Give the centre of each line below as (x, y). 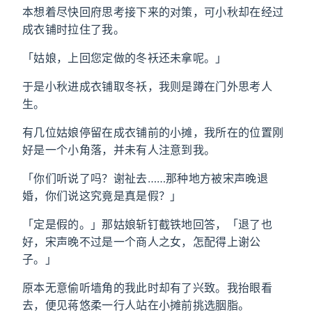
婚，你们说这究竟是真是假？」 (102, 196)
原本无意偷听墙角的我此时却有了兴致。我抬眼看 (148, 288)
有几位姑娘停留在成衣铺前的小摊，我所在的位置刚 (153, 132)
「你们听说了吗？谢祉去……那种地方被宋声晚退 (146, 178)
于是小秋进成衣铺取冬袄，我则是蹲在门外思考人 (148, 86)
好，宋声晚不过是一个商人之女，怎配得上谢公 (142, 242)
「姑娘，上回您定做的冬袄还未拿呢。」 (125, 58)
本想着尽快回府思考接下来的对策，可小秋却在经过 (153, 12)
